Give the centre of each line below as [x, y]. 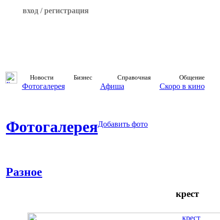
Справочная [134, 77]
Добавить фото [123, 124]
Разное [24, 172]
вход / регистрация [55, 11]
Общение [192, 77]
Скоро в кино [182, 86]
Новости [42, 77]
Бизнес [83, 77]
